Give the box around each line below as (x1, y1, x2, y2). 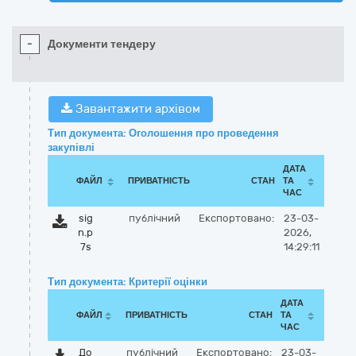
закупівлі (48, 141, 95, 153)
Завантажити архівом (72, 102, 200, 116)
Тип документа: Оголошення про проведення (48, 127, 279, 139)
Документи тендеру (48, 37, 156, 51)
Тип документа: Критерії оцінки (48, 276, 207, 288)
